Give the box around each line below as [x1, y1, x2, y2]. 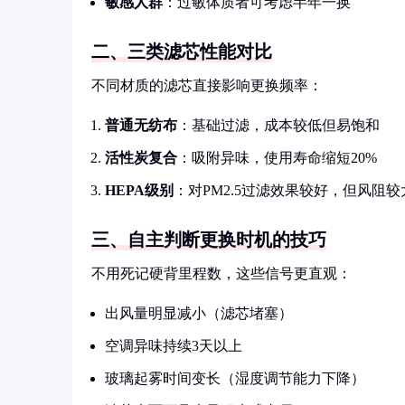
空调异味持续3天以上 [105, 338, 242, 353]
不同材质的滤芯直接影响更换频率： [91, 78, 323, 93]
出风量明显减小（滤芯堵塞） [105, 306, 293, 321]
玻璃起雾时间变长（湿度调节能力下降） [105, 371, 365, 386]
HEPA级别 [105, 183, 174, 198]
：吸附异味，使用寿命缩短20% [177, 150, 377, 165]
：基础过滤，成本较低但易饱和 [177, 118, 380, 133]
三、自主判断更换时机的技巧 [91, 230, 326, 250]
